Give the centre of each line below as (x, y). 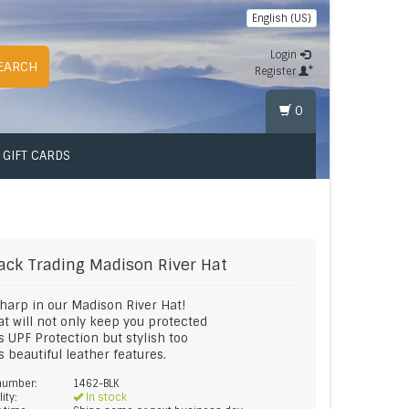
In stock (105, 397)
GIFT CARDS (37, 156)
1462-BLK (96, 383)
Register (277, 71)
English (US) (282, 18)
